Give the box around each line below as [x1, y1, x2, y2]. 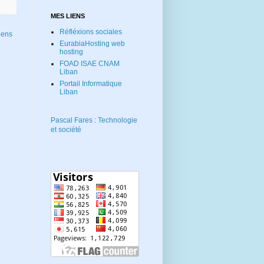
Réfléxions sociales [60, 27, 122, 36]
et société [51, 125, 81, 134]
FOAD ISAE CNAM [60, 59, 120, 68]
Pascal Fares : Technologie [51, 115, 137, 124]
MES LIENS [51, 12, 85, 19]
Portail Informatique [60, 79, 122, 88]
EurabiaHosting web [60, 39, 125, 48]
